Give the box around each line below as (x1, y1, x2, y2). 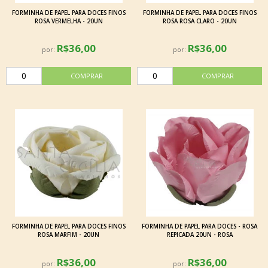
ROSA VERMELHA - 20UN (34, 17, 103, 26)
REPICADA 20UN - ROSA (166, 231, 233, 239)
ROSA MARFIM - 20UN (38, 231, 99, 239)
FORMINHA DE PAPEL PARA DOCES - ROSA (142, 223, 257, 231)
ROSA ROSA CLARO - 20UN (162, 17, 237, 26)
